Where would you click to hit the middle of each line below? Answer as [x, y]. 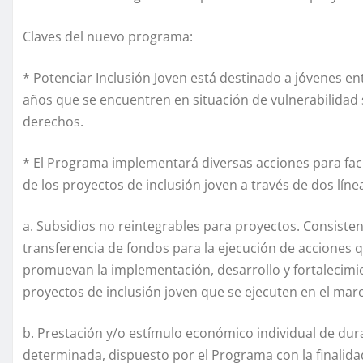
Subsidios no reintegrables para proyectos [165, 226]
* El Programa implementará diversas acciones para [182, 162]
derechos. [53, 121]
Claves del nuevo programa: [108, 36]
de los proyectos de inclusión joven [132, 184]
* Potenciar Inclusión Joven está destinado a [157, 77]
